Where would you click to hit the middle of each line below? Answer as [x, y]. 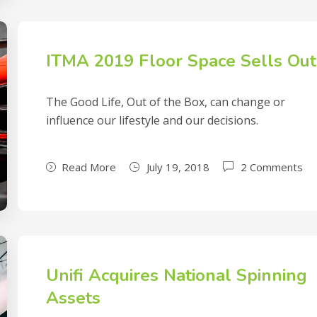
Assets [74, 298]
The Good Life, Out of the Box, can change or [166, 102]
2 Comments [272, 167]
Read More [89, 167]
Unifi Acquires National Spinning [177, 275]
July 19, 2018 [178, 167]
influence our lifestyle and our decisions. [152, 121]
